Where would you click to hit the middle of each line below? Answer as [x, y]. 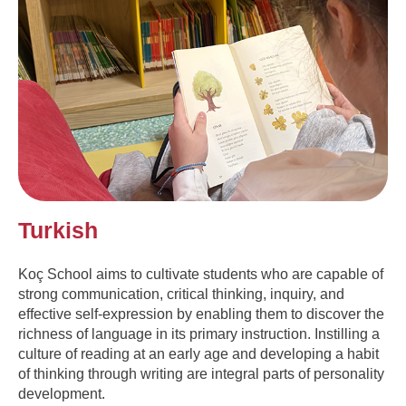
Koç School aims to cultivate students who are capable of [201, 275]
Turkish [58, 231]
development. [62, 394]
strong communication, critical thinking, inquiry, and [181, 295]
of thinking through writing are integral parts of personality [201, 374]
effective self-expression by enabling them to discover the [201, 314]
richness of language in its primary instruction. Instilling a [199, 334]
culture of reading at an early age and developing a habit [198, 354]
